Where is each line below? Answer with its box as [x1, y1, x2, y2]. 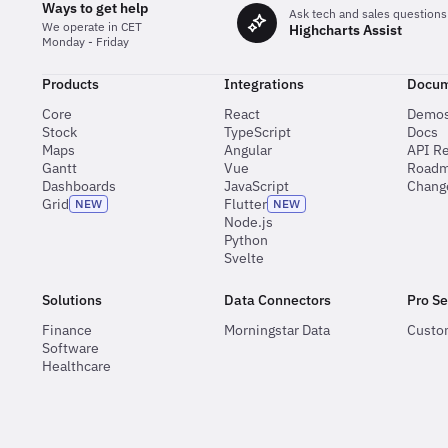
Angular [224, 140, 273, 159]
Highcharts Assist [288, 21, 402, 40]
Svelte [224, 248, 265, 267]
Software [42, 338, 99, 357]
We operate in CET [42, 18, 142, 34]
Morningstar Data [224, 320, 331, 339]
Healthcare [42, 356, 111, 375]
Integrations [224, 74, 305, 93]
